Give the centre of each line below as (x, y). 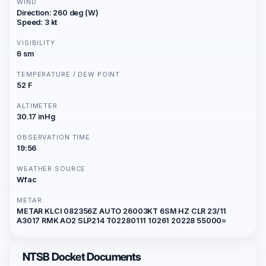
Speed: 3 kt (37, 22)
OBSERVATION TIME (54, 137)
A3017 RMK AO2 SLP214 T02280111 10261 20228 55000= (122, 221)
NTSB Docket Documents (82, 257)
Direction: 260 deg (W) (58, 13)
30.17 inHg (36, 117)
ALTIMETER (37, 106)
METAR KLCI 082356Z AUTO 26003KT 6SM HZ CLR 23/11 (122, 211)
